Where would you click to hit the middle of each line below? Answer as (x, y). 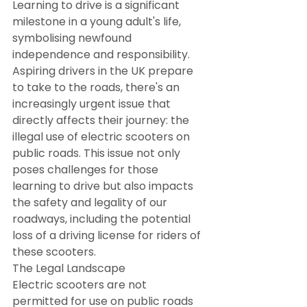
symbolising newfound (73, 38)
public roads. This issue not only (98, 153)
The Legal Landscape (69, 268)
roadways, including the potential (103, 219)
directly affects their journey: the (102, 120)
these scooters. (54, 251)
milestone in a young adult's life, (98, 21)
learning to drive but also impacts (104, 186)
